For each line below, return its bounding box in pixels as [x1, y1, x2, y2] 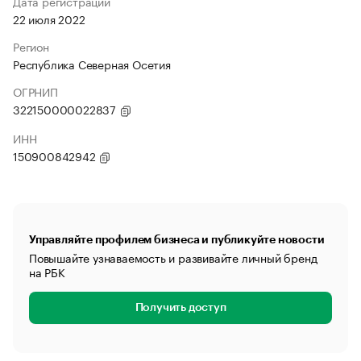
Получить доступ [135, 302, 226, 313]
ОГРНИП [13, 82, 58, 100]
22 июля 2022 [13, 10, 85, 27]
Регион [13, 37, 49, 55]
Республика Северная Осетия [13, 55, 171, 73]
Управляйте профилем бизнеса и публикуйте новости [29, 234, 325, 245]
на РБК [29, 263, 65, 280]
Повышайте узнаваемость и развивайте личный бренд [29, 248, 317, 266]
